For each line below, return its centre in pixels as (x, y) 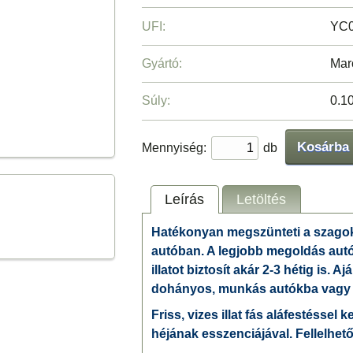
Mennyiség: (174, 148)
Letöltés (262, 200)
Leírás (185, 200)
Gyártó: (162, 63)
